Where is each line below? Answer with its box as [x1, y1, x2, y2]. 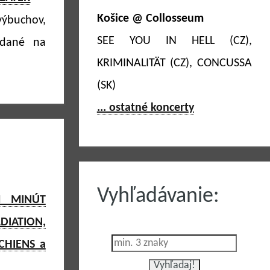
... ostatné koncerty [96, 102, 194, 114]
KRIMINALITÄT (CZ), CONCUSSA [96, 57, 252, 69]
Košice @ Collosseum [96, 13, 204, 25]
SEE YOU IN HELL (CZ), [96, 35, 252, 47]
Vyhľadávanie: [96, 186, 219, 207]
